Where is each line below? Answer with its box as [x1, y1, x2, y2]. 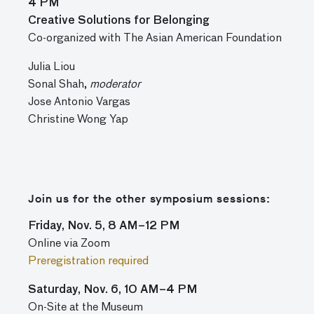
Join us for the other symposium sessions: [28, 191, 274, 206]
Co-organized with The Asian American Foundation [28, 33, 282, 44]
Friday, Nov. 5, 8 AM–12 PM [28, 221, 180, 232]
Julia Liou [28, 62, 75, 73]
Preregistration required [28, 256, 149, 267]
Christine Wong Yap [28, 114, 128, 125]
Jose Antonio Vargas [28, 97, 130, 108]
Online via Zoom [28, 238, 110, 250]
